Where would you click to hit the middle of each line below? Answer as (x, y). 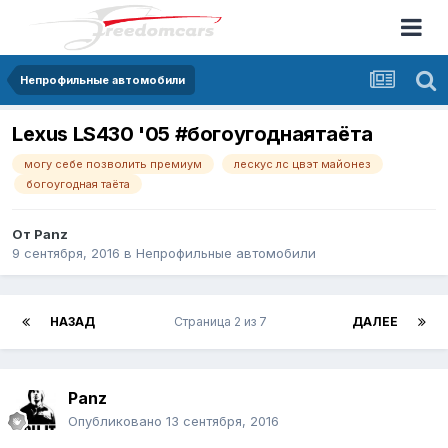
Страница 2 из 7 (223, 322)
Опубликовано (117, 421)
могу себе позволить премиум (113, 164)
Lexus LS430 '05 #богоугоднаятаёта (192, 134)
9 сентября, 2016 (66, 253)
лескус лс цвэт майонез (302, 164)
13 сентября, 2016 (222, 421)
